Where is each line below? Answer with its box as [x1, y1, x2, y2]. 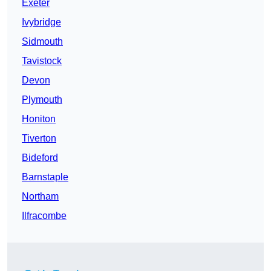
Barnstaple [22, 172, 68, 183]
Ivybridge [22, 17, 61, 28]
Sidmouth [22, 36, 63, 47]
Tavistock [22, 56, 62, 67]
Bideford [22, 152, 58, 163]
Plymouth [22, 94, 62, 105]
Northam [22, 191, 59, 202]
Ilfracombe [22, 211, 67, 221]
